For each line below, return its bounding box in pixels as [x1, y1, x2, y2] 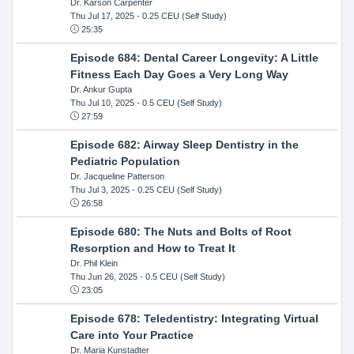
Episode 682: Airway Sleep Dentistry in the [70, 137, 299, 151]
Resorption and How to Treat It [70, 241, 235, 254]
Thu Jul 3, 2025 [70, 184, 130, 194]
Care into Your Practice [70, 328, 194, 341]
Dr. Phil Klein [70, 258, 118, 268]
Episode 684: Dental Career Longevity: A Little [70, 51, 318, 64]
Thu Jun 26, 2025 [70, 271, 137, 281]
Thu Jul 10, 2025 [70, 97, 134, 107]
